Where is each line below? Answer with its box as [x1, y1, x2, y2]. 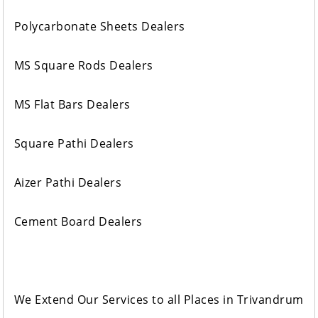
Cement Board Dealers [13, 214, 143, 230]
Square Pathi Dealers [13, 136, 134, 152]
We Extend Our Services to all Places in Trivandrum [13, 292, 304, 308]
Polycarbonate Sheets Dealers [13, 18, 185, 35]
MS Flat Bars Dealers [13, 97, 131, 113]
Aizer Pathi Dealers [13, 175, 122, 191]
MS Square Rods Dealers [13, 57, 153, 74]
